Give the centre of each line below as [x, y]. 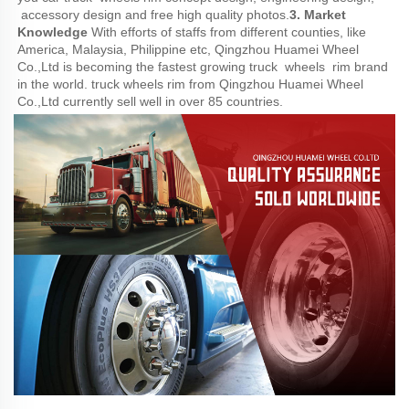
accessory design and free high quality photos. [153, 15]
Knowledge [52, 32]
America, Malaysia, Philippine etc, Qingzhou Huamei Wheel [188, 50]
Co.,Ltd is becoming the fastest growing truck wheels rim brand [203, 67]
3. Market [318, 15]
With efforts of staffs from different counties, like [227, 32]
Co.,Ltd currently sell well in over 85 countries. [150, 102]
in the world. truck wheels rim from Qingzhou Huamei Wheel [190, 84]
